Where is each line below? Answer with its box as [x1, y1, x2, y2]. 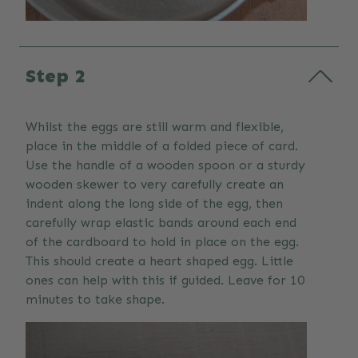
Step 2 [26, 64, 86, 88]
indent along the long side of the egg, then [26, 196, 283, 212]
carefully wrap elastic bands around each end [26, 215, 296, 231]
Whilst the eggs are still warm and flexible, [26, 119, 284, 135]
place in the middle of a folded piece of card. [26, 138, 298, 154]
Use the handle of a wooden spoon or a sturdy [26, 157, 305, 173]
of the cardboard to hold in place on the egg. [26, 234, 299, 250]
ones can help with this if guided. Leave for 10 [26, 272, 304, 288]
